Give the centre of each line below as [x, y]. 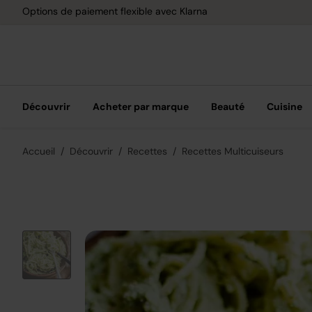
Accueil [39, 151]
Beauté [228, 107]
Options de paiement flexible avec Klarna [115, 11]
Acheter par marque [141, 107]
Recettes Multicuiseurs [233, 151]
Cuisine [284, 107]
